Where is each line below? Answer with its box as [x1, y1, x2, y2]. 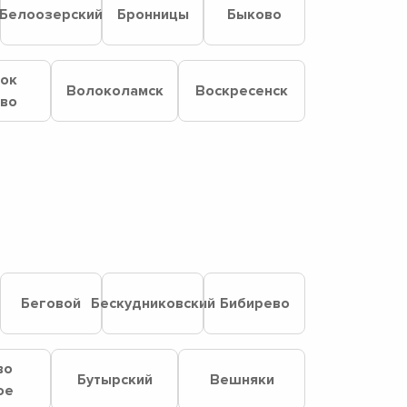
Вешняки [209, 371, 274, 389]
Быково [227, 5, 282, 24]
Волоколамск [65, 82, 164, 100]
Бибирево [219, 294, 290, 313]
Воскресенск [195, 82, 288, 100]
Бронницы [116, 5, 189, 24]
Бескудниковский [90, 294, 215, 313]
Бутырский [76, 371, 153, 389]
